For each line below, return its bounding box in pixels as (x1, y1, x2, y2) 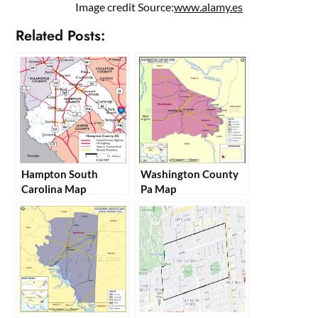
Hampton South (21, 167, 99, 180)
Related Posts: (16, 25, 106, 46)
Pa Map (141, 182, 177, 195)
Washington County (141, 167, 239, 180)
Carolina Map (21, 182, 87, 195)
